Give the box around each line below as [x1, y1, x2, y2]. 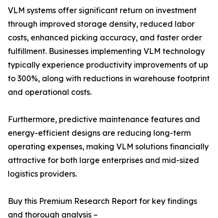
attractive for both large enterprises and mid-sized [8, 155, 199, 165]
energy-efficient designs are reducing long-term [8, 128, 191, 138]
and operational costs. [8, 87, 91, 97]
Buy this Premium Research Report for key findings [8, 196, 197, 206]
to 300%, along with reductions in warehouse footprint [8, 73, 210, 84]
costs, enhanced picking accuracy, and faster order [8, 33, 202, 43]
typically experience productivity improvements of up [8, 60, 208, 70]
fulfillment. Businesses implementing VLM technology [8, 46, 205, 56]
